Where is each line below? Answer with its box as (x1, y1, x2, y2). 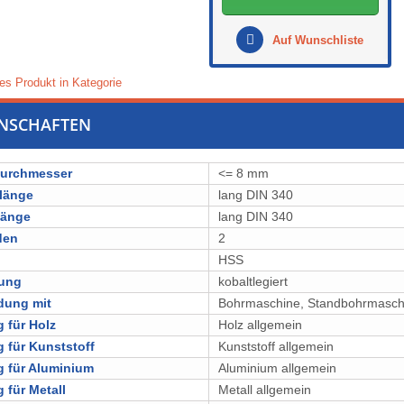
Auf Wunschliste (269, 33, 364, 47)
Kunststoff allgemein (218, 339, 334, 353)
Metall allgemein (218, 382, 311, 397)
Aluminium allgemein (218, 361, 336, 375)
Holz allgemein (218, 317, 302, 332)
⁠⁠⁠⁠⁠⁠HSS (218, 252, 243, 267)
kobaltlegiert (218, 274, 288, 289)
